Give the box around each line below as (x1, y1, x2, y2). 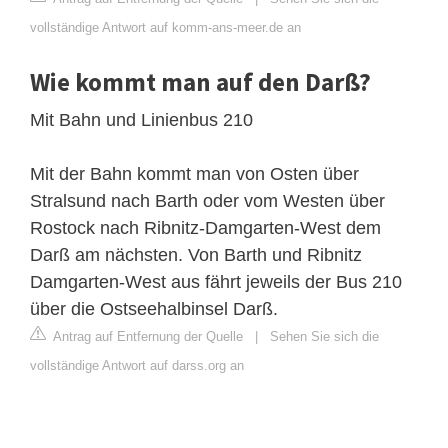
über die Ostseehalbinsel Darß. (30, 298, 278, 319)
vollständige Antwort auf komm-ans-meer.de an (30, 19, 301, 35)
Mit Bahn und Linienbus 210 (30, 109, 253, 130)
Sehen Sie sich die (270, 328, 379, 344)
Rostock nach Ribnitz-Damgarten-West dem (30, 217, 381, 238)
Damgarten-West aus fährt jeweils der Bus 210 (30, 271, 402, 292)
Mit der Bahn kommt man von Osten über (30, 163, 359, 184)
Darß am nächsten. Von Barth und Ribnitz (30, 244, 362, 265)
